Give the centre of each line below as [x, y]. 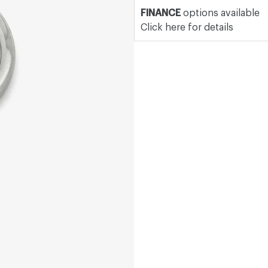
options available [220, 13]
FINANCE [161, 13]
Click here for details [187, 27]
